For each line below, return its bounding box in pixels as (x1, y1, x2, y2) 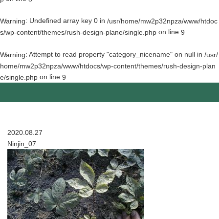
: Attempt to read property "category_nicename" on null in (25, 50, 204, 58)
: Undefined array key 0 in (25, 16, 107, 24)
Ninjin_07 (7, 139, 36, 148)
